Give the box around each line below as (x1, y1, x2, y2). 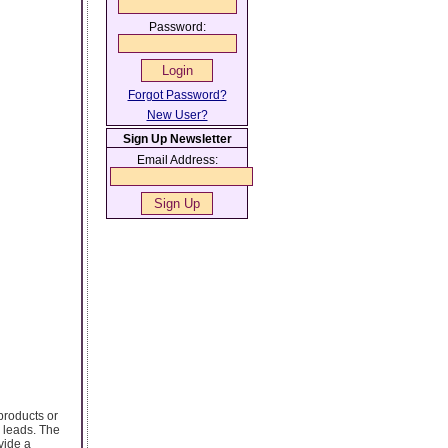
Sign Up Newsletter (122, 132, 232, 146)
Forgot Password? (127, 88, 227, 102)
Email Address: (136, 153, 218, 167)
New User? (146, 108, 208, 122)
